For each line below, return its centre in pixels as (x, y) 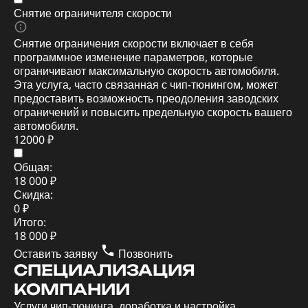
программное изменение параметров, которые (133, 57)
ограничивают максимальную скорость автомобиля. (146, 71)
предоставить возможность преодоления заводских (146, 98)
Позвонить (144, 254)
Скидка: (33, 195)
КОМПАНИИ (72, 289)
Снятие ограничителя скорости (93, 13)
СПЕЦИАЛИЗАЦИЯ (104, 270)
